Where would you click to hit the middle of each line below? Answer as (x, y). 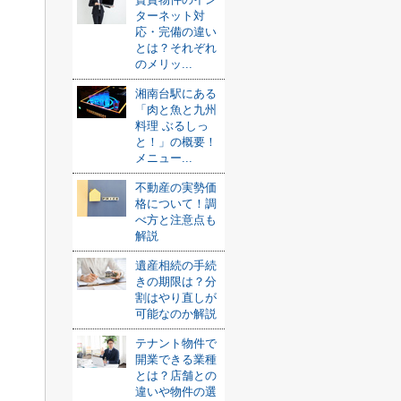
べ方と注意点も (176, 220)
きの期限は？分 (176, 282)
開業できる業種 (176, 359)
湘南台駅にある (176, 94)
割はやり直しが (176, 298)
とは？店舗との (176, 375)
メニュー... (164, 158)
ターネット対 (170, 16)
